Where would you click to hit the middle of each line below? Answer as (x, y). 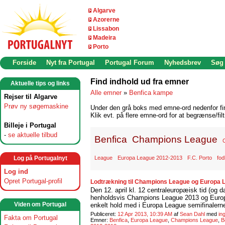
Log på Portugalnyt (40, 158)
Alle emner (106, 93)
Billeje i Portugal (30, 125)
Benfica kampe (151, 93)
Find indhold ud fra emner (140, 82)
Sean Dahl (192, 214)
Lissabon (106, 29)
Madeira (104, 38)
